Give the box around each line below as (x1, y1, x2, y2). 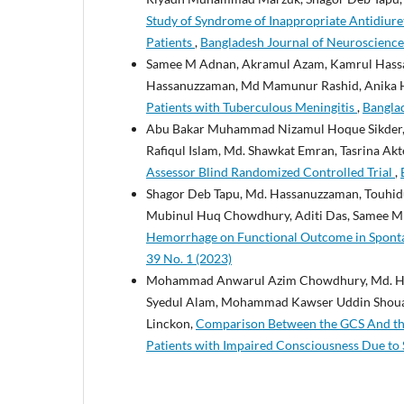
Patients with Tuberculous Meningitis (146, 98, 357, 115)
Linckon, (146, 315, 196, 331)
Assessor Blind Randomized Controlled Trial (146, 163, 395, 179)
